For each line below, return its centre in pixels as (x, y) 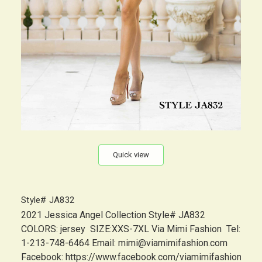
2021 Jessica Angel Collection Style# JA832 (117, 215)
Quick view (131, 155)
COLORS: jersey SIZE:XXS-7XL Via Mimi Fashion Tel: (131, 229)
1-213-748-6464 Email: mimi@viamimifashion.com (124, 243)
